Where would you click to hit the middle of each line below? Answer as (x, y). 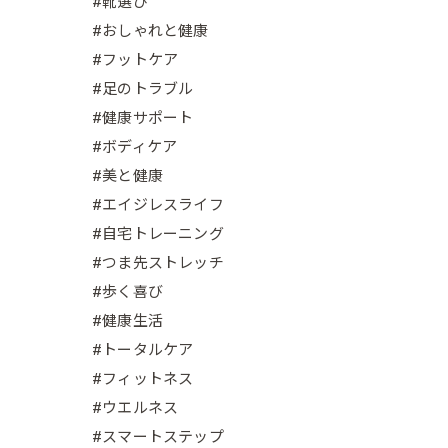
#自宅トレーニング (158, 234)
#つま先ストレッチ (158, 263)
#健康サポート (143, 118)
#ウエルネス (135, 408)
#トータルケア (143, 350)
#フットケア (135, 60)
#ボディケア (135, 147)
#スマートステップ (158, 437)
